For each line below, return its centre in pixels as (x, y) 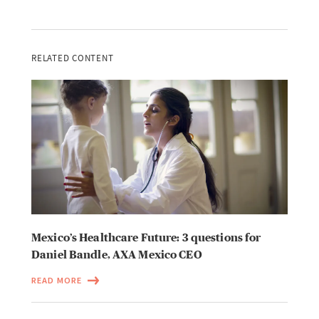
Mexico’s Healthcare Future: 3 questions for (146, 237)
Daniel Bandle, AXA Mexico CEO (117, 254)
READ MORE (57, 280)
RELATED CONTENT (73, 58)
